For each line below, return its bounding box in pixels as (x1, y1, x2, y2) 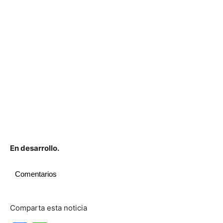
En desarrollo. (10, 143, 59, 153)
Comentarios (15, 170, 57, 178)
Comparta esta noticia (10, 203, 87, 213)
